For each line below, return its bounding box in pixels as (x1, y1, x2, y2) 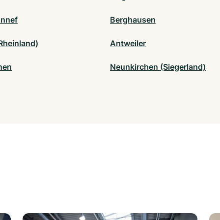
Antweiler (110, 38, 146, 49)
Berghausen (110, 15, 156, 25)
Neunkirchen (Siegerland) (110, 62, 206, 72)
